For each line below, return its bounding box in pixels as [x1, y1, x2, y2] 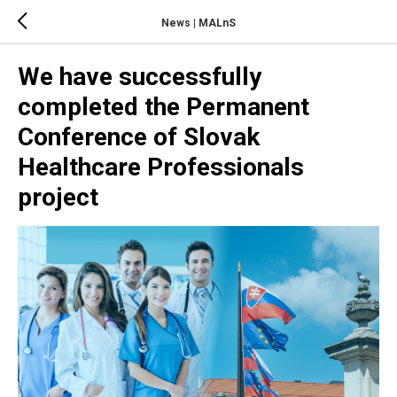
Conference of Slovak [18, 122, 260, 152]
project [18, 183, 98, 212]
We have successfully [18, 62, 261, 91]
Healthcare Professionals [18, 152, 304, 182]
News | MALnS [161, 16, 236, 29]
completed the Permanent [18, 92, 309, 121]
